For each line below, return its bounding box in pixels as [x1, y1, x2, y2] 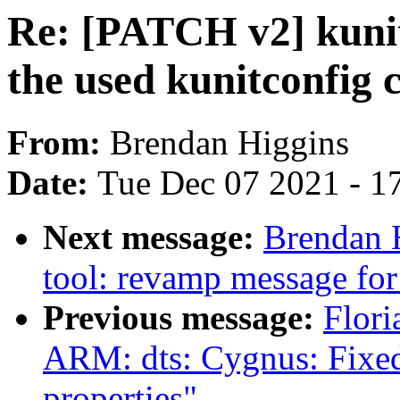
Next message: [43, 218, 263, 257]
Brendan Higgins [110, 123, 349, 162]
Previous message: [43, 298, 323, 337]
